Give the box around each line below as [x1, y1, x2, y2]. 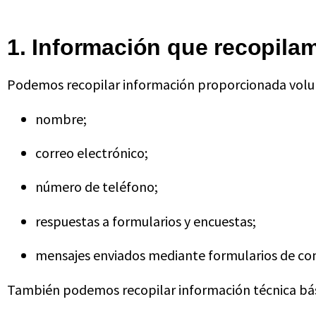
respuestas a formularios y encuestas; [35, 212, 256, 230]
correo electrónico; [35, 143, 148, 162]
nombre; [35, 109, 87, 128]
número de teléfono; [35, 178, 158, 196]
